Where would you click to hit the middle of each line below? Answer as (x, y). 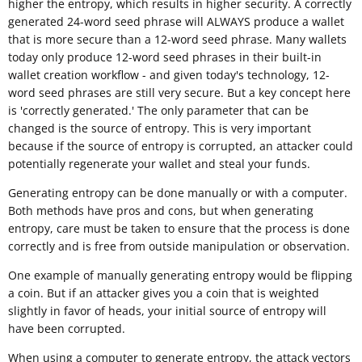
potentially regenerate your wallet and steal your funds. (159, 164)
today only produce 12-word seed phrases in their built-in (165, 57)
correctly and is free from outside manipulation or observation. (179, 246)
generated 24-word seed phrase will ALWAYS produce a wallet (176, 22)
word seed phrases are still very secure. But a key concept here (179, 93)
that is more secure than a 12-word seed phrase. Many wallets (177, 40)
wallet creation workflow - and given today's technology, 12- (169, 75)
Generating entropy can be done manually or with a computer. (178, 193)
